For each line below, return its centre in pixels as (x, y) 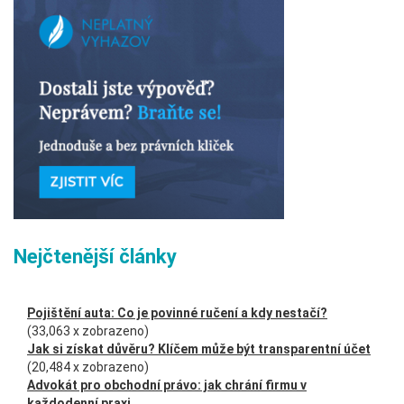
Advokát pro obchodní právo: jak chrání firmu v (167, 385)
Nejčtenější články (95, 257)
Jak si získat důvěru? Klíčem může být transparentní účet (199, 349)
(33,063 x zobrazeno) (88, 331)
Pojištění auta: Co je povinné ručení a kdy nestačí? (177, 313)
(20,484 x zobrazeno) (88, 367)
